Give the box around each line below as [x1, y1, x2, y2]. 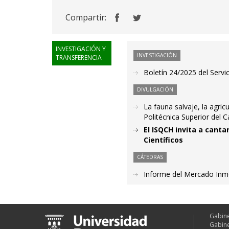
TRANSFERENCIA [56, 53, 102, 62]
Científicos [144, 135, 184, 145]
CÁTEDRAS [137, 153, 164, 161]
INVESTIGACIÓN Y [56, 44, 106, 54]
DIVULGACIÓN [137, 86, 174, 94]
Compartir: [65, 12, 106, 24]
